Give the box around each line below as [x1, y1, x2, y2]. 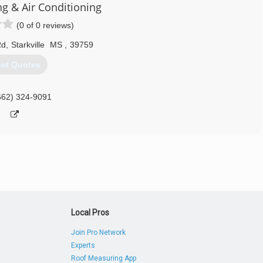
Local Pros [71, 208, 110, 217]
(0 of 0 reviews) [16, 21, 74, 30]
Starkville [11, 40, 45, 49]
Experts [71, 241, 96, 249]
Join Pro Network [71, 228, 126, 237]
